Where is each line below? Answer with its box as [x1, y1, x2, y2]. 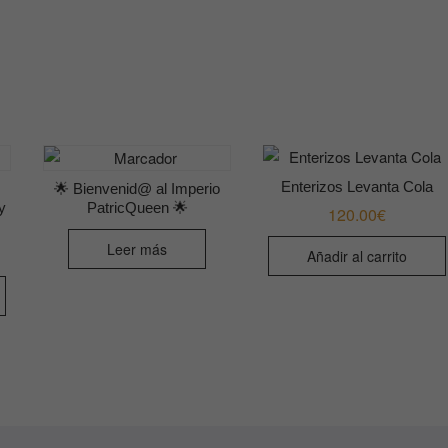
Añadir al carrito [306, 245, 407, 266]
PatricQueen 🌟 [86, 198, 188, 216]
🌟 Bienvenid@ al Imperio [54, 179, 221, 197]
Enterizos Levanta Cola [280, 177, 433, 195]
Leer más [107, 239, 168, 260]
